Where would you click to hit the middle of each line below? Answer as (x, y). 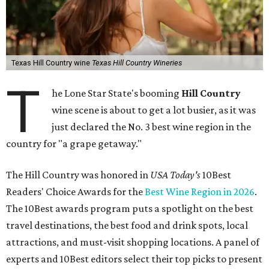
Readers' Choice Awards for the (75, 191)
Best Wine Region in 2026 (200, 191)
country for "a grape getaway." (74, 143)
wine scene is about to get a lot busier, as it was (154, 110)
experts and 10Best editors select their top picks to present (134, 258)
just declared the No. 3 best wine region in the (152, 126)
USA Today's (175, 174)
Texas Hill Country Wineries (137, 62)
